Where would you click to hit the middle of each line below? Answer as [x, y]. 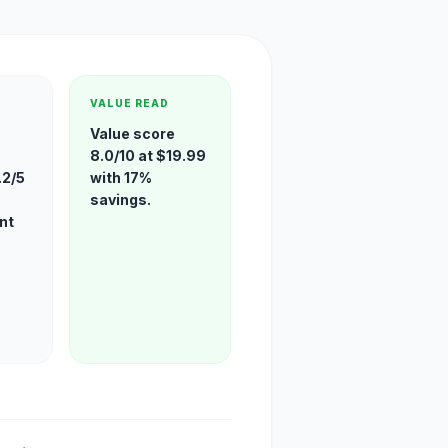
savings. [121, 199]
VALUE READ [130, 102]
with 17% [121, 177]
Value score [133, 133]
